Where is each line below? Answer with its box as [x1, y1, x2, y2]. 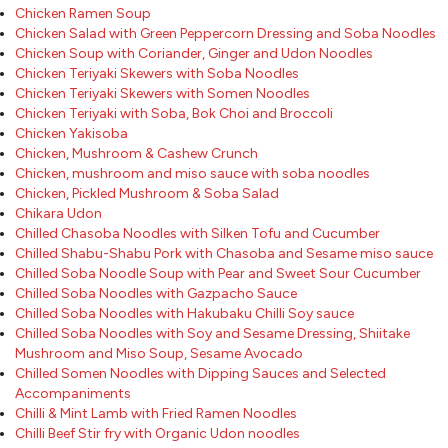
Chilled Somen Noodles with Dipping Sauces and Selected [15, 364, 386, 382]
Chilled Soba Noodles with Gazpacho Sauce [15, 284, 297, 302]
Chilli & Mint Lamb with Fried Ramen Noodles [15, 404, 297, 422]
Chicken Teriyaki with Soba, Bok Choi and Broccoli [15, 104, 333, 122]
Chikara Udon [15, 204, 102, 222]
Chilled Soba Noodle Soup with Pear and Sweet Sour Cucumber [15, 264, 421, 282]
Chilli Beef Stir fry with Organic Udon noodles [15, 424, 300, 442]
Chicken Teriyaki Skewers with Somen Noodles [15, 84, 310, 102]
